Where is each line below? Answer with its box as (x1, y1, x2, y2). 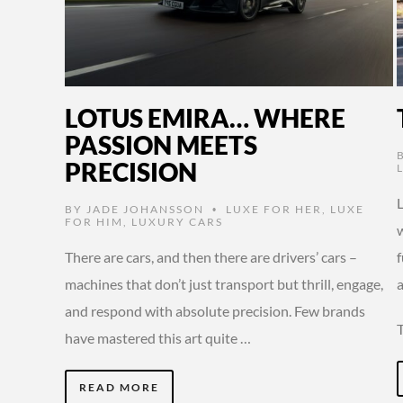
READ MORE (78, 380, 159, 394)
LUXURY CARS (130, 214, 223, 228)
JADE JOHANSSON (85, 201, 204, 216)
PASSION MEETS (64, 129, 257, 160)
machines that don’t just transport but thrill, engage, (64, 274, 383, 292)
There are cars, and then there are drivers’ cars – (64, 247, 357, 265)
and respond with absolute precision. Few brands (64, 301, 365, 319)
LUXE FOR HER (225, 201, 322, 216)
